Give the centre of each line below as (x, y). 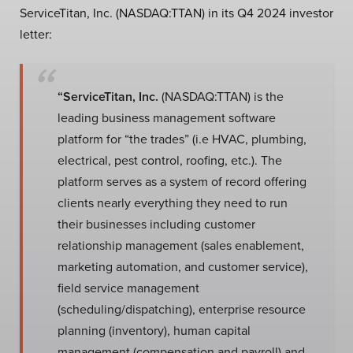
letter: (36, 34)
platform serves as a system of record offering (182, 181)
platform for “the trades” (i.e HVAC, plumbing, (182, 139)
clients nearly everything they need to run (173, 203)
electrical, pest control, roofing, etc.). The (170, 160)
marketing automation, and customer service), (183, 266)
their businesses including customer (156, 224)
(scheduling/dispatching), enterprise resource (182, 309)
